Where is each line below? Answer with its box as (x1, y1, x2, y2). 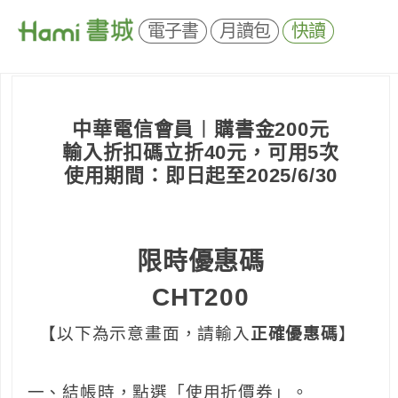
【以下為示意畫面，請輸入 (39, 323, 251, 343)
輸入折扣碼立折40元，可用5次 (61, 140, 339, 163)
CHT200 (152, 283, 250, 311)
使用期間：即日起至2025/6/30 (63, 163, 338, 187)
